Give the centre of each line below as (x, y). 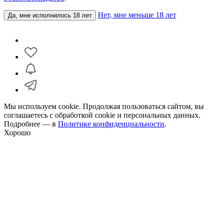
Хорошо (17, 133)
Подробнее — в (31, 124)
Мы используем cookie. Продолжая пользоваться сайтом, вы (104, 107)
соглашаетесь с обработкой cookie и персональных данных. (102, 115)
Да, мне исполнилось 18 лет (50, 16)
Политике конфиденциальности (111, 124)
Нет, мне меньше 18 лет (137, 15)
